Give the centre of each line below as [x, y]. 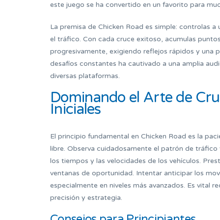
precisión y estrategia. [86, 198]
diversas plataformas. [85, 76]
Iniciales [76, 110]
